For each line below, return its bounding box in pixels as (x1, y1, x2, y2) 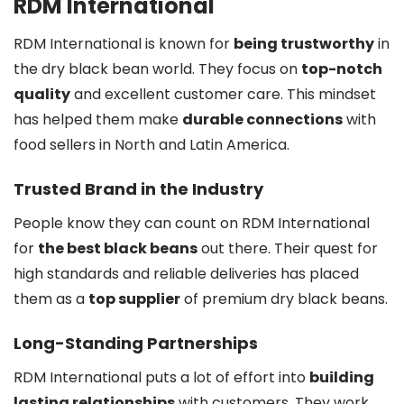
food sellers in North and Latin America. (14, 134, 289, 155)
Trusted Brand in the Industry (14, 178, 263, 200)
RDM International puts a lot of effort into (14, 367, 309, 388)
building (309, 367, 374, 388)
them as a (14, 289, 88, 309)
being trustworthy (234, 33, 374, 54)
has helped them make (14, 109, 182, 130)
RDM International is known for (14, 33, 234, 54)
